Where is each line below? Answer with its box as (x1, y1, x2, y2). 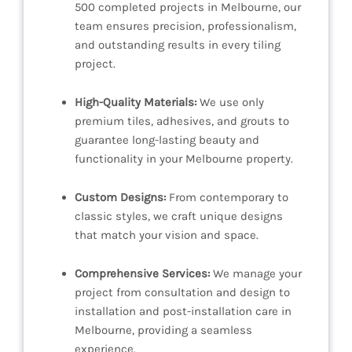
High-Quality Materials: (75, 95, 196, 110)
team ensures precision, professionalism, (75, 19, 296, 34)
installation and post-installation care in (75, 304, 291, 319)
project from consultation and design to (75, 285, 290, 300)
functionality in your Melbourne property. (75, 152, 293, 167)
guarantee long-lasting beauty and (75, 133, 259, 148)
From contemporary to (166, 190, 288, 205)
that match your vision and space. (75, 228, 258, 243)
